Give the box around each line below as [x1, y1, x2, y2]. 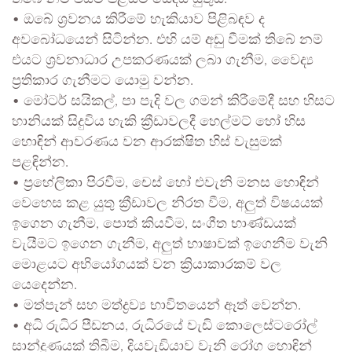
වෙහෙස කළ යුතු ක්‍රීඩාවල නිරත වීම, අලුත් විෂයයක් [12, 196, 323, 211]
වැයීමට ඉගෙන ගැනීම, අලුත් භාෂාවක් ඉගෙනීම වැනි [12, 236, 328, 251]
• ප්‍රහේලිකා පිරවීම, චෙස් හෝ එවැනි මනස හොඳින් [12, 175, 319, 190]
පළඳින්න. [12, 155, 68, 170]
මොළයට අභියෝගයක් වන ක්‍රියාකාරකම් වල [12, 257, 281, 272]
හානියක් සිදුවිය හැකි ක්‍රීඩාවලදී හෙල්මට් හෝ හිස [12, 114, 306, 129]
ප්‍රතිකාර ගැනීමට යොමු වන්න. [12, 73, 193, 88]
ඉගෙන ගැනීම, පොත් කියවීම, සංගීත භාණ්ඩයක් [12, 216, 296, 231]
